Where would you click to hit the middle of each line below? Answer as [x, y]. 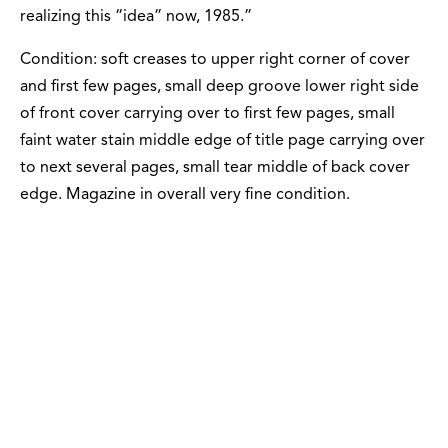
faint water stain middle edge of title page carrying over [222, 141]
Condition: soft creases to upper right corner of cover [215, 60]
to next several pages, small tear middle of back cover [215, 168]
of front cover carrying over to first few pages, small [207, 114]
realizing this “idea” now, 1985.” [136, 17]
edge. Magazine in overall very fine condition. [185, 195]
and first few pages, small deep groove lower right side [219, 87]
